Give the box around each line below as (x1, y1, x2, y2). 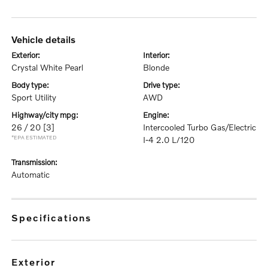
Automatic (11, 169, 50, 179)
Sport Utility (11, 92, 57, 102)
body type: (17, 80, 50, 90)
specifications (19, 212, 92, 223)
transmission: (15, 157, 58, 167)
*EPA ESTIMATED (11, 134, 57, 141)
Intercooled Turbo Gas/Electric (143, 122, 256, 132)
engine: (148, 110, 169, 120)
